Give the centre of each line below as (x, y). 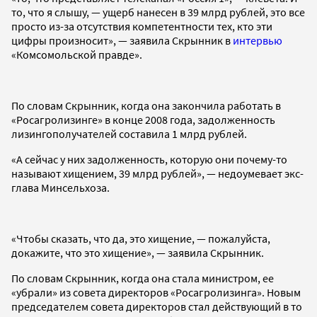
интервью (258, 40)
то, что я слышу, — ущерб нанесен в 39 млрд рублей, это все (158, 12)
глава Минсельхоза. (60, 187)
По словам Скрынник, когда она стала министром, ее (143, 278)
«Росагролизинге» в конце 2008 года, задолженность (143, 119)
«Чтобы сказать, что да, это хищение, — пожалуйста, (141, 238)
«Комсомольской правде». (77, 54)
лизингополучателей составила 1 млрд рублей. (129, 133)
